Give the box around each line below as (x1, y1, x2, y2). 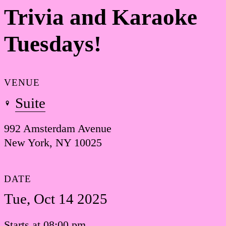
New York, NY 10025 (4, 136, 102, 149)
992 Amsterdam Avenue (4, 122, 111, 135)
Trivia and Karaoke (4, 5, 197, 30)
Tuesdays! (4, 31, 101, 57)
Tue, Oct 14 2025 (4, 191, 107, 207)
